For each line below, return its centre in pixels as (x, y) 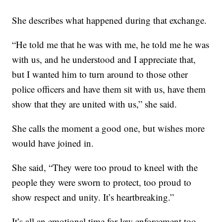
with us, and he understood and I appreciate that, (104, 59)
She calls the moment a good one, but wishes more (109, 128)
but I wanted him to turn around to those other (100, 74)
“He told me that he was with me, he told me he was (111, 45)
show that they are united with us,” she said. (95, 104)
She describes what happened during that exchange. (110, 20)
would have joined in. (53, 143)
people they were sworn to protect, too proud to (102, 182)
